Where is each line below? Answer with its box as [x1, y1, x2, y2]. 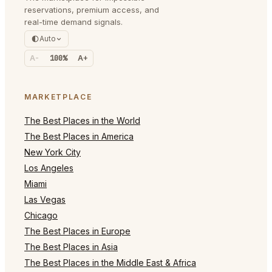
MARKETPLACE [24, 92, 92, 101]
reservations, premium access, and [24, 4, 159, 15]
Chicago [24, 209, 58, 220]
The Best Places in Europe [24, 225, 131, 236]
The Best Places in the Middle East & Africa [24, 257, 196, 268]
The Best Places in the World [24, 115, 140, 126]
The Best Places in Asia [24, 241, 118, 252]
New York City [24, 146, 81, 157]
